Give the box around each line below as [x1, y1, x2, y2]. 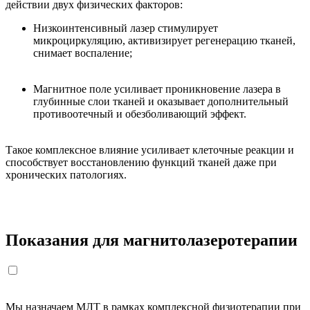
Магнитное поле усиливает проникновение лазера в [33, 82, 281, 95]
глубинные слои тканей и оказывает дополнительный [33, 95, 289, 107]
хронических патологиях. [6, 168, 127, 181]
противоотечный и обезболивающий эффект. [33, 107, 246, 120]
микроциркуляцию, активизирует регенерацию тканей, [33, 34, 295, 46]
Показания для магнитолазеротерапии [6, 230, 298, 249]
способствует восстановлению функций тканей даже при [6, 156, 277, 168]
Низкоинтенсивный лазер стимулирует [33, 21, 218, 34]
